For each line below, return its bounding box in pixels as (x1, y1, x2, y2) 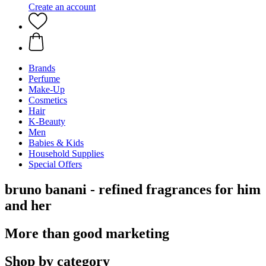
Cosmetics (28, 95, 67, 105)
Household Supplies (28, 148, 104, 159)
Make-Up (28, 84, 65, 94)
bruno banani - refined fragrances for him (5, 181, 261, 197)
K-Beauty (28, 116, 65, 126)
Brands (28, 63, 55, 73)
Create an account (28, 2, 96, 12)
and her (5, 197, 52, 213)
